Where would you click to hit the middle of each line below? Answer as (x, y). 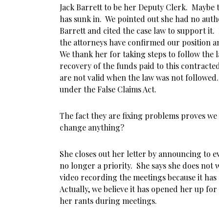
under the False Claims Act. (108, 89)
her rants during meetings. (108, 201)
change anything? (92, 127)
